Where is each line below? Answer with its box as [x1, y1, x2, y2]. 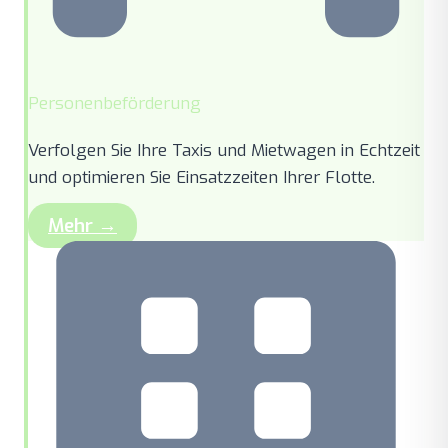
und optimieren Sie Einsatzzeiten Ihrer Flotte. [28, 165, 375, 189]
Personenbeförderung [28, 91, 201, 115]
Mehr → [48, 212, 117, 238]
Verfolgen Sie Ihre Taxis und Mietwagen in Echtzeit [28, 138, 420, 162]
